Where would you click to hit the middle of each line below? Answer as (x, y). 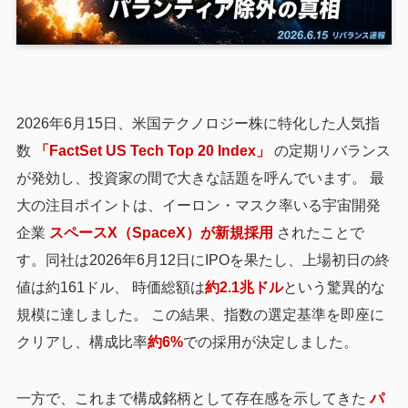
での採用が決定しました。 (270, 342)
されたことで (318, 233)
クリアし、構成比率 (82, 342)
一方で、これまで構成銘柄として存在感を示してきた (193, 398)
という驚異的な (334, 287)
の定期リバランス (330, 151)
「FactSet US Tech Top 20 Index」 (152, 151)
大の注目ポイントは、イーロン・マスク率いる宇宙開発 (198, 205)
